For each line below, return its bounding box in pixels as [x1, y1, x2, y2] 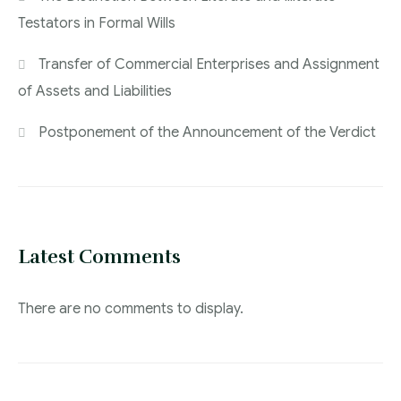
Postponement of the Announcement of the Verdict [38, 124, 377, 142]
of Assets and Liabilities [18, 82, 172, 101]
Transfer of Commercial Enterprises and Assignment [38, 55, 380, 74]
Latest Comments [18, 245, 181, 269]
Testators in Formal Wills [18, 14, 175, 33]
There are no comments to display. [18, 300, 243, 319]
